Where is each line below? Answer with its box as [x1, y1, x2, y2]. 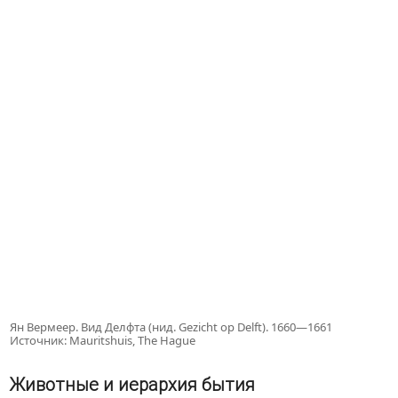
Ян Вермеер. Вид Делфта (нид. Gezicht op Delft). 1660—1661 [10, 319, 332, 336]
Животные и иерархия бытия [10, 374, 255, 396]
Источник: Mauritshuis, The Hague [10, 332, 195, 349]
